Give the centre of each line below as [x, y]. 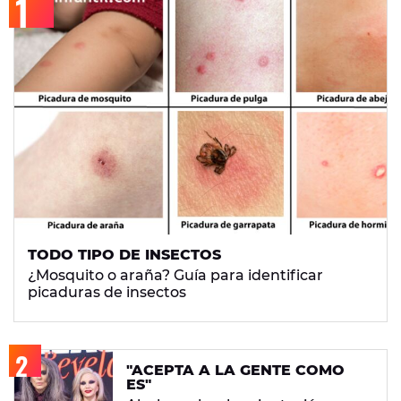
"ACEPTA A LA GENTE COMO [235, 371]
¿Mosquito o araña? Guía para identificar [175, 276]
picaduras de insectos [107, 293]
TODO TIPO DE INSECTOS [124, 255]
